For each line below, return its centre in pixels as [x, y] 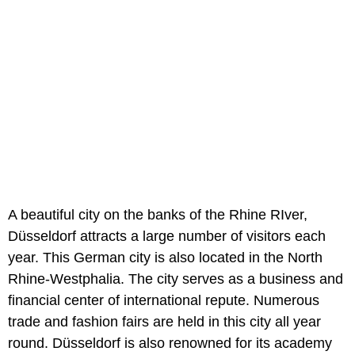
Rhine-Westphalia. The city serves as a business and [176, 279]
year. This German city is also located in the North [165, 258]
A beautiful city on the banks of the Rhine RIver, [158, 215]
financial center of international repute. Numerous [164, 301]
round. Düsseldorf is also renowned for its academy [170, 344]
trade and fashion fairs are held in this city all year [164, 322]
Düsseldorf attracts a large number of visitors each [167, 237]
